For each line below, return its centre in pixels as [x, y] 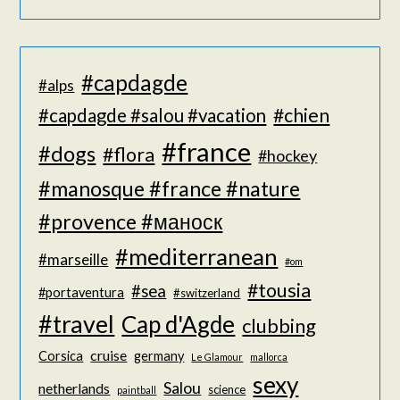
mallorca [269, 356]
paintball [137, 389]
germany [159, 355]
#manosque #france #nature [170, 188]
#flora [129, 154]
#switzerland [207, 292]
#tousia [279, 290]
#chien [302, 115]
